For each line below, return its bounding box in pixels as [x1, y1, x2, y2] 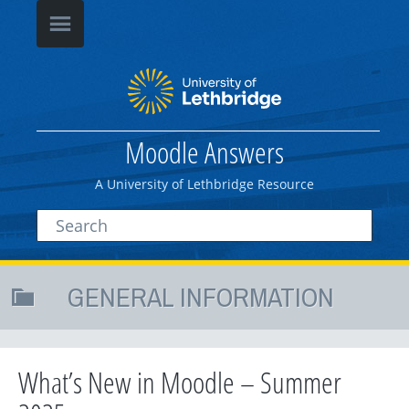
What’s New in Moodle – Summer [18, 362, 341, 402]
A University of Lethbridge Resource [95, 175, 314, 193]
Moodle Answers [125, 132, 284, 172]
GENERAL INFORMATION [68, 278, 334, 315]
